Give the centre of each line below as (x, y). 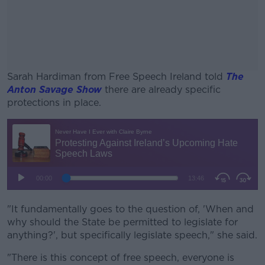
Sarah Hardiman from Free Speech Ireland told (117, 77)
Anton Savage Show (54, 90)
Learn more (132, 198)
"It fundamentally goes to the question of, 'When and (130, 209)
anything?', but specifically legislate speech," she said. (132, 235)
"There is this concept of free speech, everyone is (121, 258)
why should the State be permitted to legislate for (122, 222)
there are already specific (161, 90)
